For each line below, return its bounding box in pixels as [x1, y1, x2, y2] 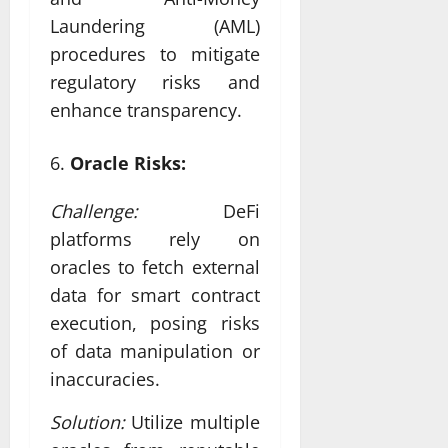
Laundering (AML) [50, 14, 260, 39]
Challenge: [50, 199, 138, 224]
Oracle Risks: [70, 151, 186, 176]
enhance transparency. [50, 98, 242, 123]
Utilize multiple [125, 410, 260, 435]
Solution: [50, 410, 125, 435]
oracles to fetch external [50, 255, 260, 280]
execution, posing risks [50, 311, 260, 336]
